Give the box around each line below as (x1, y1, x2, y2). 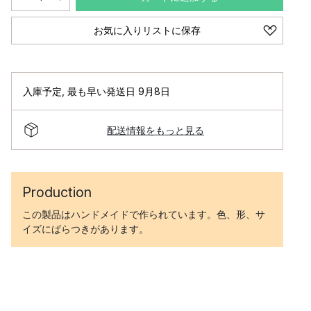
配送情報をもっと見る (107, 124, 204, 136)
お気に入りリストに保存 (94, 24, 201, 36)
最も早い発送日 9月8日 (67, 85, 170, 97)
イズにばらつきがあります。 (22, 223, 149, 235)
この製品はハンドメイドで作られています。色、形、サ (22, 208, 265, 220)
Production (22, 184, 92, 201)
